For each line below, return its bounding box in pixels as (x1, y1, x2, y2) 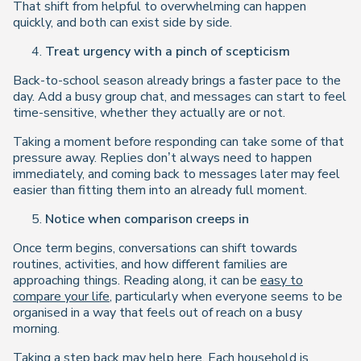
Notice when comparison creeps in (45, 210, 249, 228)
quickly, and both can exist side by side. (13, 14, 232, 31)
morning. (13, 320, 60, 338)
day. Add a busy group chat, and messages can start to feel (13, 88, 346, 106)
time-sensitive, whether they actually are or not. (13, 104, 285, 122)
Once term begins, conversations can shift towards (13, 239, 297, 257)
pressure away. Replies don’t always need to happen (13, 149, 312, 167)
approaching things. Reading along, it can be (13, 272, 260, 289)
